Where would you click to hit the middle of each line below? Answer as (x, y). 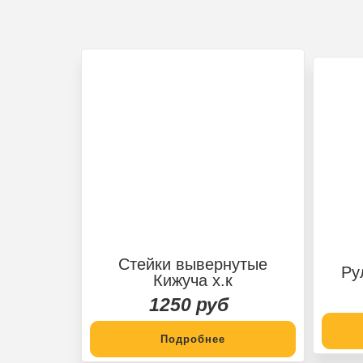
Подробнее (193, 339)
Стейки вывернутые (193, 264)
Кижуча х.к (193, 280)
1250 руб (189, 304)
